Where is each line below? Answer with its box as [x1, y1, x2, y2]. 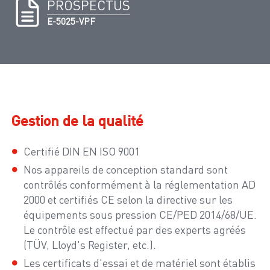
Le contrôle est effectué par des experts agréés [24, 223, 246, 236]
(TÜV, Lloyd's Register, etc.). [24, 238, 156, 251]
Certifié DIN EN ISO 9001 [24, 145, 140, 158]
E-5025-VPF [47, 16, 95, 27]
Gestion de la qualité [11, 111, 143, 129]
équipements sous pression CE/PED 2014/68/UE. [24, 208, 257, 221]
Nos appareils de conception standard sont [24, 163, 228, 176]
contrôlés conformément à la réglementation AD [24, 178, 256, 191]
